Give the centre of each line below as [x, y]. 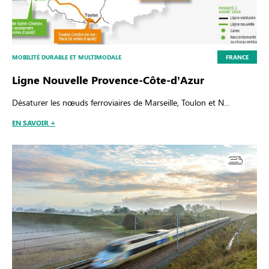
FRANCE [237, 57]
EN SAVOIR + [34, 123]
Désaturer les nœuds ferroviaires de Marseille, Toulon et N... [121, 103]
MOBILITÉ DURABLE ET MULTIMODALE [67, 57]
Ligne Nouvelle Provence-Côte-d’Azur [108, 80]
